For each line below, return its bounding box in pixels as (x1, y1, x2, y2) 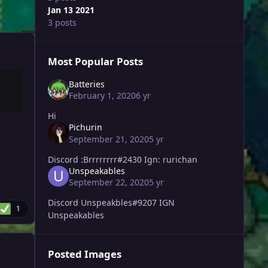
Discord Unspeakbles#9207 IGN (47, 197, 159, 209)
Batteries (68, 78, 105, 90)
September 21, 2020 (68, 133, 149, 145)
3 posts (47, 17, 77, 29)
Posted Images (47, 247, 121, 261)
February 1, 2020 (68, 90, 136, 102)
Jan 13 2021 (47, 4, 95, 16)
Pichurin (68, 121, 102, 133)
